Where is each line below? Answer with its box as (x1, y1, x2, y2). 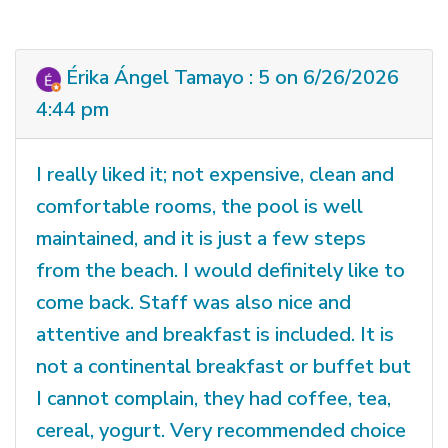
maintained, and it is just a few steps (36, 225, 366, 253)
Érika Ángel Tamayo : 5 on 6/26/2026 (61, 64, 399, 92)
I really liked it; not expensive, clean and (36, 161, 394, 189)
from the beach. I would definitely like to (36, 257, 405, 285)
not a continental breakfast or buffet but (36, 353, 411, 381)
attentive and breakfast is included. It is (36, 321, 394, 349)
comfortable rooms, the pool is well (36, 193, 363, 221)
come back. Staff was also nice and (36, 289, 351, 317)
